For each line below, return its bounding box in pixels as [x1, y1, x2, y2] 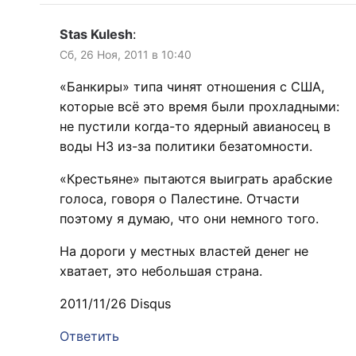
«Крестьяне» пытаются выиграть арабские [60, 170, 332, 187]
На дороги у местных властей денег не [60, 242, 308, 259]
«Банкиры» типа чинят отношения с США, [60, 78, 325, 95]
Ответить [60, 327, 119, 344]
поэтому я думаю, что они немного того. [60, 210, 319, 226]
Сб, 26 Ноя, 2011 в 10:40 [60, 47, 192, 61]
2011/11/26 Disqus [60, 295, 171, 311]
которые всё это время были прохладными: [60, 98, 339, 114]
